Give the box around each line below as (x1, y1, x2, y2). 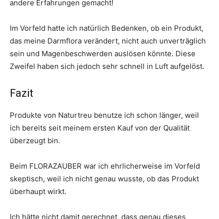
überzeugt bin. (10, 136, 60, 146)
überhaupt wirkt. (10, 187, 66, 197)
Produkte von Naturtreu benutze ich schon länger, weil (10, 110, 199, 120)
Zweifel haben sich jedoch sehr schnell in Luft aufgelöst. (10, 62, 204, 71)
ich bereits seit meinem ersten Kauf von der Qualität (10, 123, 190, 133)
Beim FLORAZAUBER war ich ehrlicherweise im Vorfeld (10, 161, 200, 171)
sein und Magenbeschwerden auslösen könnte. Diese (10, 49, 196, 59)
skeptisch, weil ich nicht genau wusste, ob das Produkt (10, 174, 199, 184)
